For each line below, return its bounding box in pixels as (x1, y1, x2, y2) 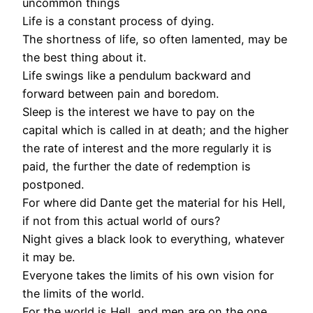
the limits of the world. (22, 286, 144, 301)
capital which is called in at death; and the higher (22, 123, 289, 138)
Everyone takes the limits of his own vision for (22, 268, 274, 283)
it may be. (22, 250, 75, 265)
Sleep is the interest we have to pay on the (22, 105, 254, 119)
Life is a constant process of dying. (22, 14, 214, 29)
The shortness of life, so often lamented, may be (22, 32, 287, 47)
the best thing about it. (22, 50, 146, 65)
